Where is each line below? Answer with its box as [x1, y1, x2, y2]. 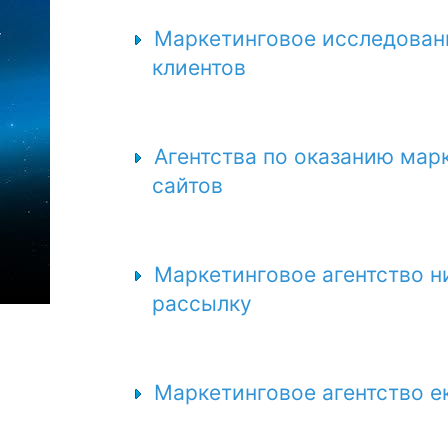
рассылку [152, 290, 252, 316]
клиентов [152, 54, 246, 80]
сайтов [152, 172, 223, 198]
